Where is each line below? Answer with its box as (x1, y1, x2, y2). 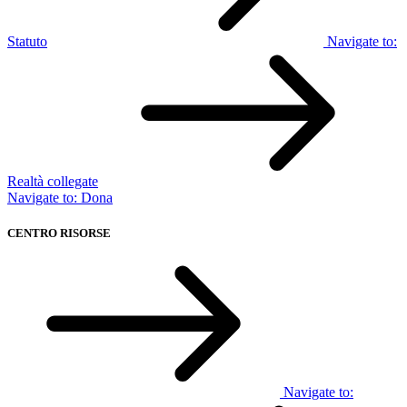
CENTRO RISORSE (7, 225, 111, 240)
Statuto (7, 33, 47, 49)
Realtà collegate (7, 173, 98, 189)
